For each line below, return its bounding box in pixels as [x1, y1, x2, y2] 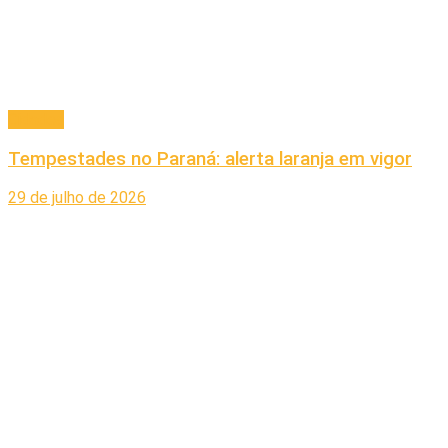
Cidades [8, 109, 64, 129]
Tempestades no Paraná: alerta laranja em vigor [8, 147, 412, 170]
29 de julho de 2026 [8, 188, 146, 208]
